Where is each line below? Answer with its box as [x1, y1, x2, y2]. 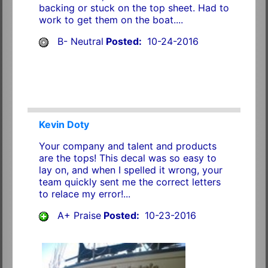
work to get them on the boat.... [38, 14, 183, 26]
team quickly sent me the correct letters [38, 176, 221, 188]
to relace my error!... [38, 188, 130, 200]
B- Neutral [57, 35, 103, 48]
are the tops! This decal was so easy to [38, 152, 217, 165]
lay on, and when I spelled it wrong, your [38, 164, 223, 176]
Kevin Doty [38, 118, 89, 131]
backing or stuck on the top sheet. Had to [38, 2, 229, 14]
